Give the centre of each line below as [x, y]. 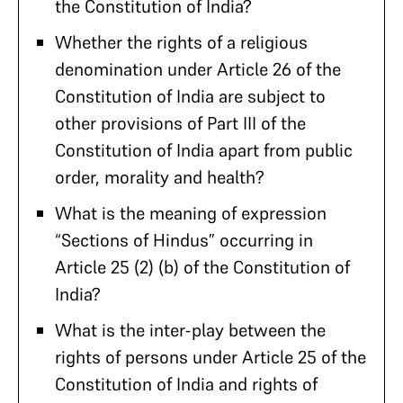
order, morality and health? [160, 177]
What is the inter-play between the [190, 330]
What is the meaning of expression [191, 213]
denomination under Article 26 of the [198, 69]
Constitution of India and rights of [186, 384]
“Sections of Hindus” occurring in [184, 240]
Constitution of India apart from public [204, 150]
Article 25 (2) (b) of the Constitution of [202, 267]
